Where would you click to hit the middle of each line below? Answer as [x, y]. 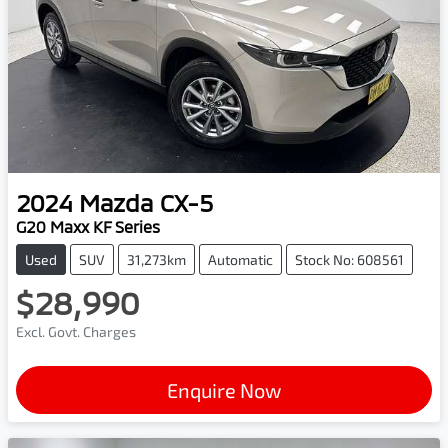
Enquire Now [224, 389]
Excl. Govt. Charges [76, 331]
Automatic [240, 259]
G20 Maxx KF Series [88, 226]
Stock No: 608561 [349, 259]
